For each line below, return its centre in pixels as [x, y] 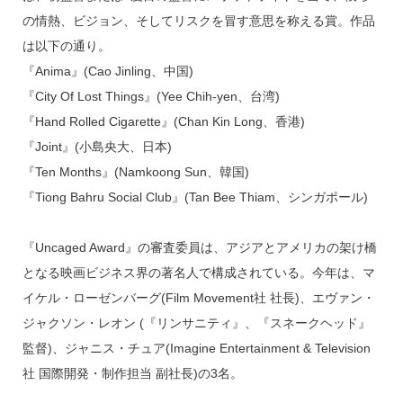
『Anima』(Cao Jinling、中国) [107, 72]
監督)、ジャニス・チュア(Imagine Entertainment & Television [196, 349]
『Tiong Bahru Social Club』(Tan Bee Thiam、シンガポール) [195, 197]
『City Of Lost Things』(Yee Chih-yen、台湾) [151, 97]
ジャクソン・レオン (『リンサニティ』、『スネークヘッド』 [196, 323]
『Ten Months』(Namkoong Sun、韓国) [135, 172]
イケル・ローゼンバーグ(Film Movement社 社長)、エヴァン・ [198, 298]
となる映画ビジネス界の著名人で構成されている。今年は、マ [198, 273]
